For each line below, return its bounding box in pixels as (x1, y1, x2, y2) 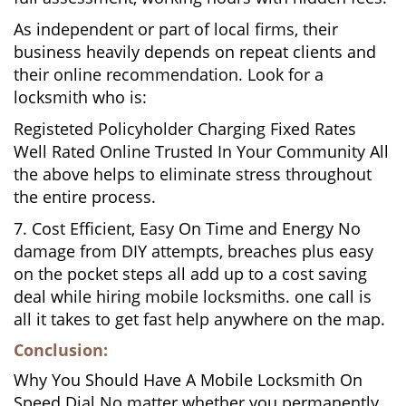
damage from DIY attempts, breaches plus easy (14, 240, 373, 262)
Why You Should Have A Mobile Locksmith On (14, 369, 362, 391)
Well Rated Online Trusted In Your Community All (14, 140, 389, 162)
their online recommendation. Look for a (14, 63, 324, 85)
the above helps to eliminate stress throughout (14, 163, 372, 185)
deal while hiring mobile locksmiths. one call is (14, 285, 372, 307)
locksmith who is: (14, 86, 147, 108)
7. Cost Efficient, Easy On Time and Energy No (14, 217, 361, 239)
